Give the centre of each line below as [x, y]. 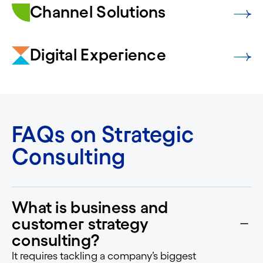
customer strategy [80, 224]
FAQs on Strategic [103, 134]
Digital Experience [98, 55]
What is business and [90, 208]
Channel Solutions [98, 12]
